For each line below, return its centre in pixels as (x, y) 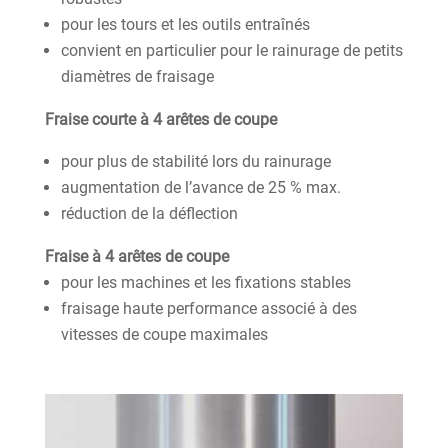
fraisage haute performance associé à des (208, 308)
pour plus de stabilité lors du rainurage (195, 161)
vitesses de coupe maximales (164, 334)
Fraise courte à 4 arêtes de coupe (160, 119)
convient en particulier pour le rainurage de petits (231, 50)
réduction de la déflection (149, 213)
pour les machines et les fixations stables (205, 282)
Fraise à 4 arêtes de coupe (136, 256)
